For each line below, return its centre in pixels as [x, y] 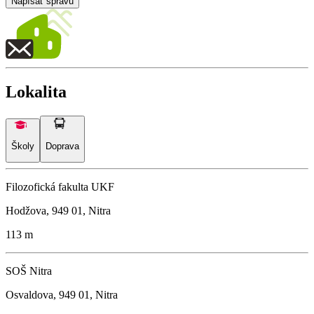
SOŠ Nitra [29, 271]
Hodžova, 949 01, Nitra [58, 210]
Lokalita [36, 92]
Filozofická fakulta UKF [60, 186]
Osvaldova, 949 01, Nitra [62, 294]
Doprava [62, 146]
